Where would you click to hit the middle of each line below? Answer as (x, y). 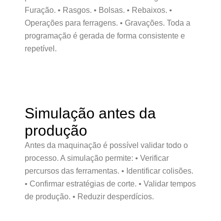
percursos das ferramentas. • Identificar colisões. (109, 171)
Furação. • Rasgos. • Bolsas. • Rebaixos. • (98, 10)
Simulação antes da (90, 113)
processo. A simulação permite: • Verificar (97, 158)
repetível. (41, 49)
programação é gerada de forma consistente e (105, 36)
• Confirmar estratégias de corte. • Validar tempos (110, 184)
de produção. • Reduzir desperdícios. (89, 197)
